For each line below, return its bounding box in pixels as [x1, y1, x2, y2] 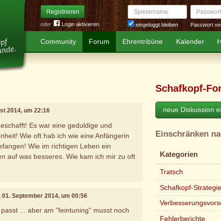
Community [40, 37, 76, 45]
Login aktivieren [62, 21, 99, 27]
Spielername [127, 5, 157, 11]
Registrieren [46, 8, 79, 15]
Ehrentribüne [122, 37, 163, 45]
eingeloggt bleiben [134, 22, 178, 28]
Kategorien [160, 150, 198, 159]
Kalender [176, 37, 204, 45]
